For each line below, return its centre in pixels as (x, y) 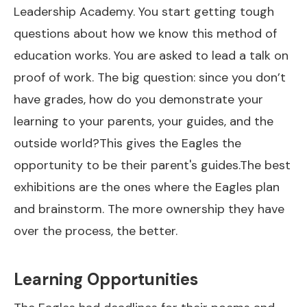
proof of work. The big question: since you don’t (150, 77)
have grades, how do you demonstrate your (138, 99)
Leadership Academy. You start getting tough (144, 12)
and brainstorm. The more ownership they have (149, 209)
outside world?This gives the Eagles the (127, 143)
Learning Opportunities (106, 279)
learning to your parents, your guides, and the (144, 121)
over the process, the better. (96, 231)
